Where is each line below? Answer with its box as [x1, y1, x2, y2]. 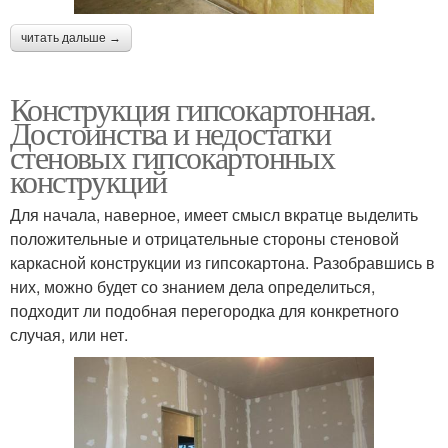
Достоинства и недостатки [10, 111, 331, 155]
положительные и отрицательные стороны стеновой [10, 227, 399, 251]
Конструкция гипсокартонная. [10, 87, 376, 131]
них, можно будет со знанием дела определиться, [10, 275, 375, 299]
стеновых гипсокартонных [10, 135, 335, 179]
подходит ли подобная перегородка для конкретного [10, 299, 399, 323]
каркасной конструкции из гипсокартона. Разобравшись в [10, 251, 435, 275]
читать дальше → [21, 31, 121, 46]
